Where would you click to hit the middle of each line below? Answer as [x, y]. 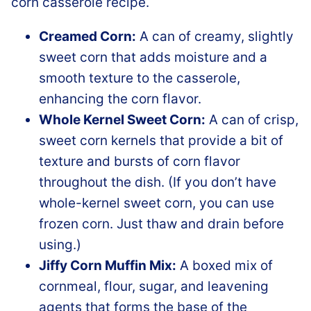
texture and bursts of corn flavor [140, 161]
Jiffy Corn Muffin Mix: [108, 265]
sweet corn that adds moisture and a [153, 57]
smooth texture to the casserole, [140, 78]
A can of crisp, [252, 119]
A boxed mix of [225, 265]
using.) [60, 244]
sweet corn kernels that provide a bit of [161, 140]
